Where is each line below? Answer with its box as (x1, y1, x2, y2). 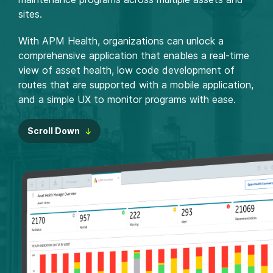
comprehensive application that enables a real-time (18, 49, 249, 62)
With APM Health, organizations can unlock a (18, 35, 224, 47)
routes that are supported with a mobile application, (18, 79, 253, 91)
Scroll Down (27, 126, 80, 136)
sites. (18, 8, 42, 20)
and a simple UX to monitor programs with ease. (18, 93, 242, 105)
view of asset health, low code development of (18, 64, 235, 76)
